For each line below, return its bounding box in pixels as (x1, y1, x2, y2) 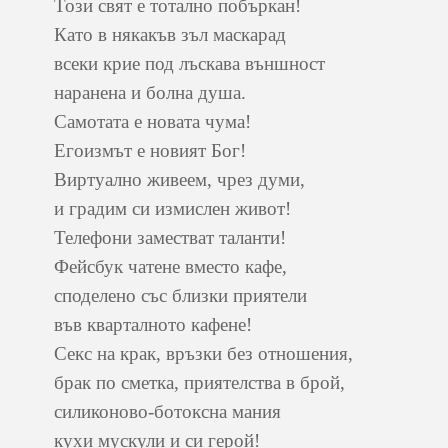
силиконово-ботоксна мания (54, 401, 281, 422)
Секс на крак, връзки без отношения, (54, 343, 353, 364)
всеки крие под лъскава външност (54, 53, 325, 74)
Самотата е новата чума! (54, 111, 251, 132)
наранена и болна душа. (54, 82, 246, 103)
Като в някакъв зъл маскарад (54, 24, 286, 45)
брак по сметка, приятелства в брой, (54, 372, 345, 393)
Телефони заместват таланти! (54, 227, 286, 248)
